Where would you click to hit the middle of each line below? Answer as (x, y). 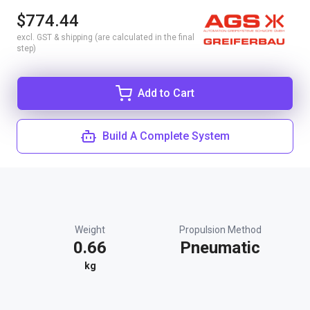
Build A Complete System (166, 136)
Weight (90, 230)
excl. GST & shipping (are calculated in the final (106, 37)
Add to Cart (166, 93)
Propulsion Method (220, 230)
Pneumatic (220, 248)
